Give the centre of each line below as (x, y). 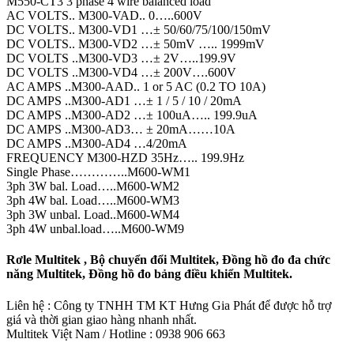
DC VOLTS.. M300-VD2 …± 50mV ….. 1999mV (136, 44)
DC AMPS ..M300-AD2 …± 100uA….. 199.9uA (132, 115)
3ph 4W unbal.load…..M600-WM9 (95, 229)
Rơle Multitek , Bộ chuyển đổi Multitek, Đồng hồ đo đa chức (168, 260)
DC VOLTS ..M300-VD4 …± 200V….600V (121, 72)
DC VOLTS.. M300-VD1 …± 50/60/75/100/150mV (139, 30)
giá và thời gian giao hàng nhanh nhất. (102, 319)
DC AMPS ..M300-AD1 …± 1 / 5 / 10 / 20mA (124, 101)
